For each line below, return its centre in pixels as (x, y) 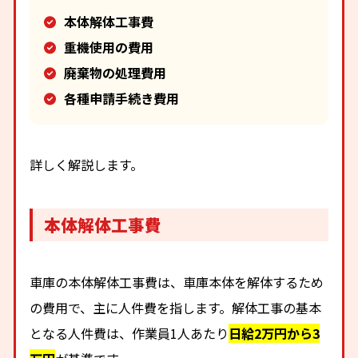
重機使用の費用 (108, 47)
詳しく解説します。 (87, 165)
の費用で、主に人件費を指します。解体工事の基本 (176, 307)
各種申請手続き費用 (121, 98)
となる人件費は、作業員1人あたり (129, 333)
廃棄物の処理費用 (115, 72)
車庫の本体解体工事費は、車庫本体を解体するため (177, 282)
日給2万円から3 (274, 333)
